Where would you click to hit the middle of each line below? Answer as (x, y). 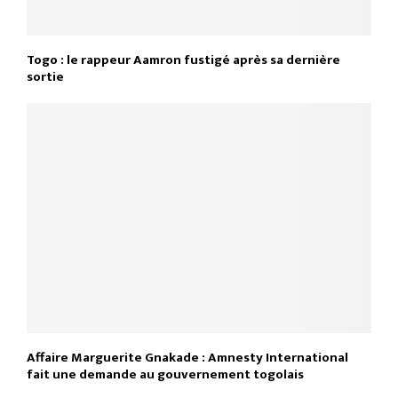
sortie (45, 77)
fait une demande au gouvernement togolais (165, 374)
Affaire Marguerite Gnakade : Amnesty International (187, 357)
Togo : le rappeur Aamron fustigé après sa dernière (183, 60)
